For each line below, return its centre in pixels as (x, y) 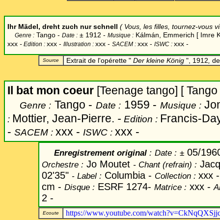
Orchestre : (63, 165)
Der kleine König (159, 60)
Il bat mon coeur (51, 90)
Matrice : (170, 187)
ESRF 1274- (124, 187)
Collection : (177, 176)
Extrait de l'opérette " (99, 60)
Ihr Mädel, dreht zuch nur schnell (63, 27)
